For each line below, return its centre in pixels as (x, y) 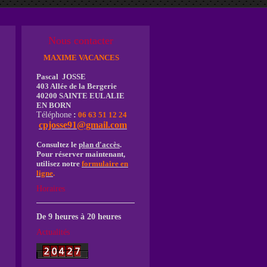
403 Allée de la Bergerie (77, 86)
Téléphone (54, 115)
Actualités (53, 232)
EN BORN (55, 105)
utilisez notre (59, 164)
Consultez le (58, 145)
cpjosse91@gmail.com (83, 125)
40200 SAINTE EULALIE (80, 96)
